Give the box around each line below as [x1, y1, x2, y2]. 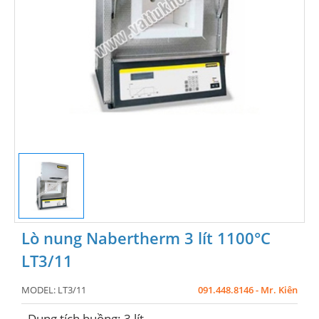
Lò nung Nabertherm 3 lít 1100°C [21, 227, 271, 249]
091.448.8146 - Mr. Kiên [198, 284, 298, 296]
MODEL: [21, 284, 58, 296]
